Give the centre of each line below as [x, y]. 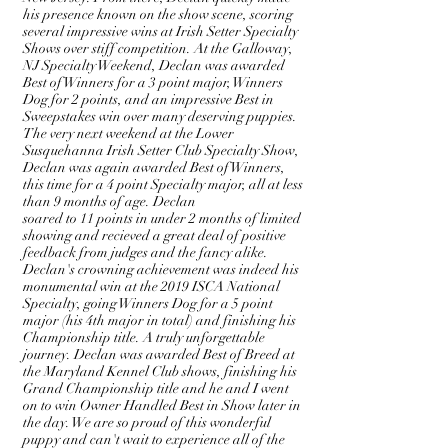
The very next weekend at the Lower [128, 133]
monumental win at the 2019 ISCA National [151, 286]
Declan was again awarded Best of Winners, [154, 167]
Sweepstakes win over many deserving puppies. [160, 116]
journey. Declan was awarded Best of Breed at [159, 354]
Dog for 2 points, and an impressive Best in [148, 99]
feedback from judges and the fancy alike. [145, 252]
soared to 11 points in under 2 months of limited [162, 218]
